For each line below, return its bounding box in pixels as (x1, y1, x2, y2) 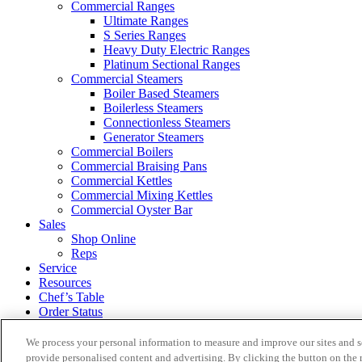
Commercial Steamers (71, 71, 183, 86)
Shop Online (71, 231, 136, 246)
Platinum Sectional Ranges (103, 57, 240, 71)
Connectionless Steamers (103, 115, 230, 129)
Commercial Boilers (71, 144, 173, 158)
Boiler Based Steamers (103, 86, 219, 100)
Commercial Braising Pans (71, 158, 207, 173)
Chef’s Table (39, 289, 104, 304)
